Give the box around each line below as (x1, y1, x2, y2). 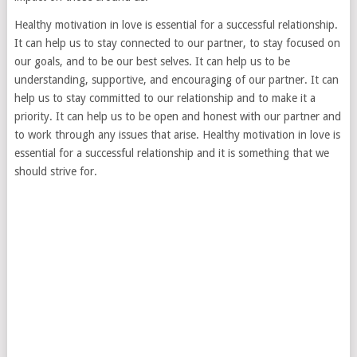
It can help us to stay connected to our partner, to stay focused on (14, 37, 340, 50)
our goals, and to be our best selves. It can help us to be (14, 55, 290, 69)
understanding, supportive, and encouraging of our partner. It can (14, 73, 339, 87)
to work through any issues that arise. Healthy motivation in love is (14, 128, 340, 142)
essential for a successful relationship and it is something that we (14, 147, 329, 160)
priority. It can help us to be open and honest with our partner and (14, 110, 341, 124)
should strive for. (14, 165, 97, 178)
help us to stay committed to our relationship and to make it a (14, 92, 316, 105)
